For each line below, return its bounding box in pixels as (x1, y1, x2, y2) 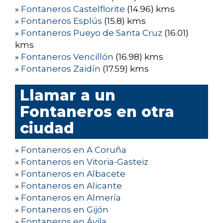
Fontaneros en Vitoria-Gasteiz (21, 157, 148, 167)
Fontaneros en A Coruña (21, 145, 126, 155)
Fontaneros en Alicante (21, 181, 122, 191)
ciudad (20, 119, 74, 138)
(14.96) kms (125, 4, 175, 14)
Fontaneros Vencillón (21, 52, 113, 62)
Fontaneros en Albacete (21, 169, 125, 179)
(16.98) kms (113, 52, 163, 62)
